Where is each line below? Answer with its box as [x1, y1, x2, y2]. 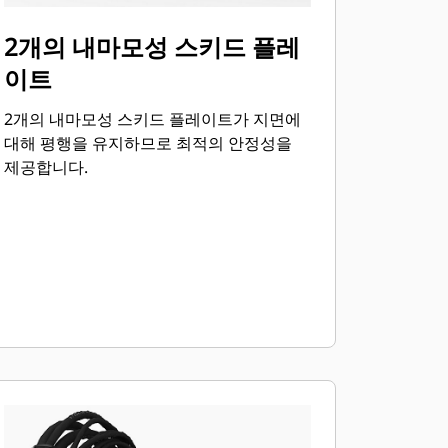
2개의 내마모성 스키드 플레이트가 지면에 [3, 108, 301, 130]
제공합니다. [3, 156, 88, 178]
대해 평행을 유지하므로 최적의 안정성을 [3, 132, 292, 154]
